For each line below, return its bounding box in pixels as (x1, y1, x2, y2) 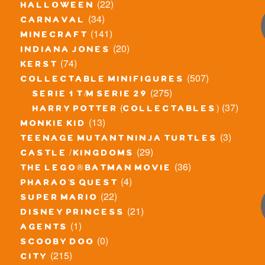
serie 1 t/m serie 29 (33, 89, 148, 102)
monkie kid (21, 119, 86, 131)
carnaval (21, 15, 86, 28)
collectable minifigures (21, 75, 185, 87)
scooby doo (21, 237, 95, 250)
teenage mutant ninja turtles (21, 134, 218, 146)
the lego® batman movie (21, 163, 172, 176)
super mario (21, 193, 98, 205)
